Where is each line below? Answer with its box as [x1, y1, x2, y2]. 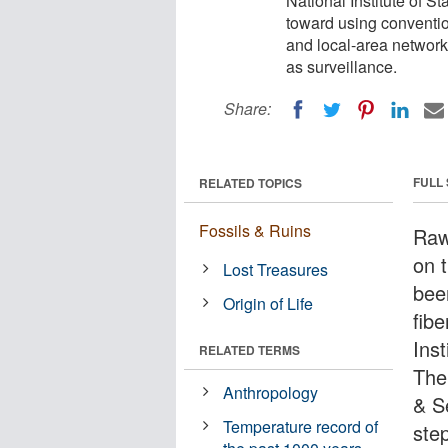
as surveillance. [286, 55, 397, 78]
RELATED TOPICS [199, 173, 302, 192]
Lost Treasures [223, 257, 329, 281]
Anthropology [223, 380, 319, 404]
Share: [224, 97, 271, 120]
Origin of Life [223, 291, 314, 315]
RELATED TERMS [199, 340, 300, 359]
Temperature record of [223, 414, 379, 438]
